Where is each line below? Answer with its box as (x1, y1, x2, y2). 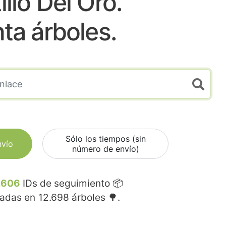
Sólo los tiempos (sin (65, 134, 146, 144)
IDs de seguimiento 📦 (20, 178, 123, 190)
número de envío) (72, 144, 139, 154)
